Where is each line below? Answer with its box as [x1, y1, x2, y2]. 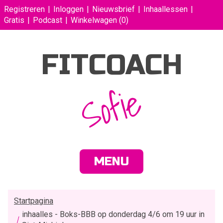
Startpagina [14, 196, 53, 206]
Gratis [4, 15, 24, 25]
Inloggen [53, 4, 84, 14]
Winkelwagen [71, 15, 117, 25]
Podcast [33, 15, 62, 25]
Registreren [4, 4, 45, 14]
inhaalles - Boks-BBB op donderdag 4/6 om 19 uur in [22, 210, 205, 219]
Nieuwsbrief [92, 4, 135, 14]
